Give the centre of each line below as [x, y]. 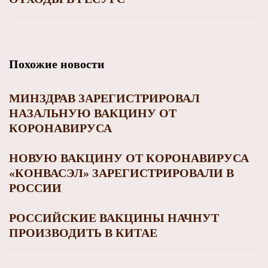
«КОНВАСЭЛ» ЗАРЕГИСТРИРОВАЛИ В [121, 173]
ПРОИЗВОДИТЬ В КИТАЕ [83, 232]
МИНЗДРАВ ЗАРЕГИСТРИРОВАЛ [104, 98]
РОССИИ [35, 188]
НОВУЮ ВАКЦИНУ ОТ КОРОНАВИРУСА [129, 158]
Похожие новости [57, 64]
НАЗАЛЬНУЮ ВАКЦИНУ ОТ [93, 113]
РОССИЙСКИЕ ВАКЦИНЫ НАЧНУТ [114, 217]
